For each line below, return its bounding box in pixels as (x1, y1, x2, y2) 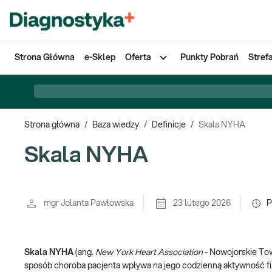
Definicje (152, 121, 186, 129)
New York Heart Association (95, 248, 203, 257)
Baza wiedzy (92, 121, 139, 129)
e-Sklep (84, 53, 115, 62)
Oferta (125, 53, 151, 62)
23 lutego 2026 (173, 199, 231, 208)
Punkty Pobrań (180, 53, 239, 62)
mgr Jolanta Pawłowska (44, 199, 134, 208)
